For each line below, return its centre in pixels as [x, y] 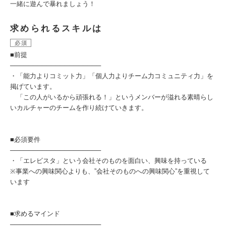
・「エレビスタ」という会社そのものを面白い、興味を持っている [108, 161]
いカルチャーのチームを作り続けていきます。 [79, 108]
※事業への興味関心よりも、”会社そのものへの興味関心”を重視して [110, 171]
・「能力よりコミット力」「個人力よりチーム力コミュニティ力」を [112, 76]
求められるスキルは [56, 29]
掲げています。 [33, 87]
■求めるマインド [35, 214]
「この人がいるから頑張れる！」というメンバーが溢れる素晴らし [112, 97]
